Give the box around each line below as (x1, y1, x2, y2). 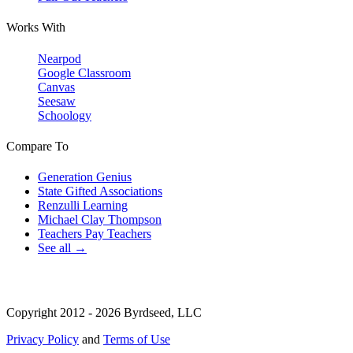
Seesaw (38, 94, 76, 108)
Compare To (6, 139, 69, 153)
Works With (6, 20, 65, 35)
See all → (38, 241, 87, 255)
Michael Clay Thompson (38, 213, 162, 227)
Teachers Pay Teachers (38, 227, 151, 241)
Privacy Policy (6, 333, 79, 347)
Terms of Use (103, 333, 170, 347)
